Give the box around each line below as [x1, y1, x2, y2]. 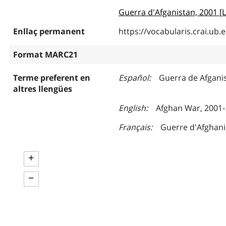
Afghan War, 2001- [155, 102, 225, 114]
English [118, 102, 146, 114]
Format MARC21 [13, 49, 78, 60]
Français [118, 122, 150, 133]
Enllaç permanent [13, 26, 85, 37]
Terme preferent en [13, 72, 90, 83]
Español [118, 72, 149, 83]
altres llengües [13, 83, 72, 94]
